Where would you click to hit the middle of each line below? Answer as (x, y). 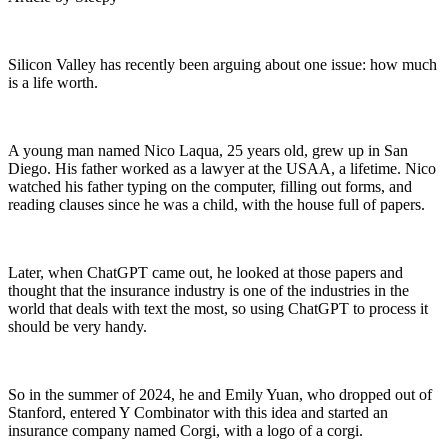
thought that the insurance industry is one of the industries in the (208, 290)
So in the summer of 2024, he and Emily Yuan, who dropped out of (220, 394)
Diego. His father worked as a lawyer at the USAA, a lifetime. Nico (222, 168)
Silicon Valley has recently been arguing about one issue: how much (222, 64)
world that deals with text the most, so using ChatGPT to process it (218, 308)
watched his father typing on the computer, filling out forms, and (210, 186)
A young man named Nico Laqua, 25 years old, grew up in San (208, 150)
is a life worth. (53, 82)
